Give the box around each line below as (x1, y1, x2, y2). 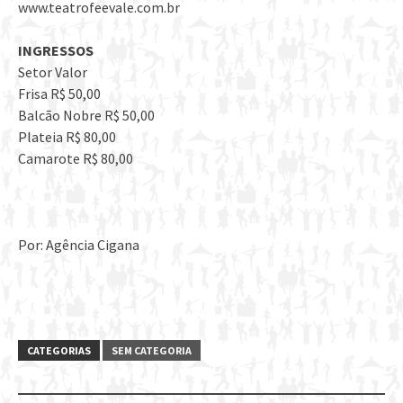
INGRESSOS (18, 41, 94, 60)
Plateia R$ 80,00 (18, 128, 116, 147)
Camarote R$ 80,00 (18, 149, 133, 168)
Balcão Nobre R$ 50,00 (18, 106, 155, 125)
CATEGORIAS (27, 344, 91, 358)
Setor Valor (18, 63, 87, 82)
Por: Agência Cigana (18, 236, 139, 255)
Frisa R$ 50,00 (18, 85, 101, 103)
